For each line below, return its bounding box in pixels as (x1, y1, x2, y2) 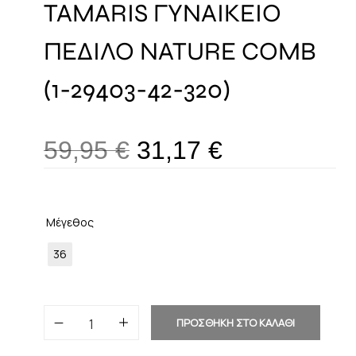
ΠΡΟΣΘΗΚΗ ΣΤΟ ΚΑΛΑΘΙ (176, 315, 295, 330)
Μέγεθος (46, 215, 94, 230)
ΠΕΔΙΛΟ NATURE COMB (44, 36, 316, 67)
